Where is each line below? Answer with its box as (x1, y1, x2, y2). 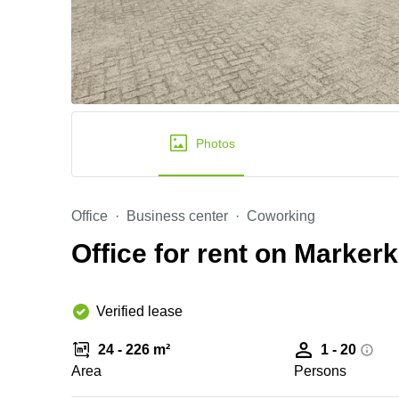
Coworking (247, 208, 315, 224)
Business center (126, 208, 228, 224)
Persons (294, 363, 347, 379)
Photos (195, 136, 235, 151)
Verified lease (96, 304, 183, 319)
